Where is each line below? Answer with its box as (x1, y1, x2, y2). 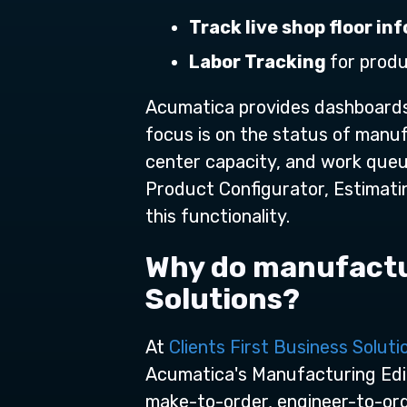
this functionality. (145, 205, 290, 227)
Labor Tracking (189, 51, 330, 73)
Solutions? (145, 282, 306, 316)
